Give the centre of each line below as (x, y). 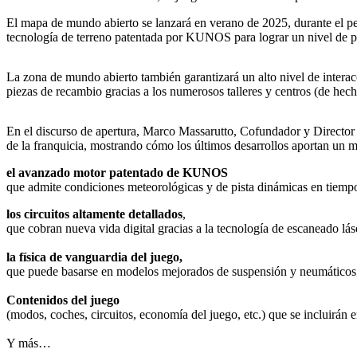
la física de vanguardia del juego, (94, 257)
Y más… (29, 343)
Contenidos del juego (63, 300)
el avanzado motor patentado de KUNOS (117, 173)
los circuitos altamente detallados (94, 214)
